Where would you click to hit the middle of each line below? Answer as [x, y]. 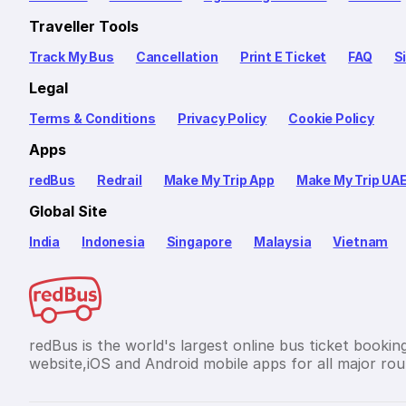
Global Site [68, 211]
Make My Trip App [219, 180]
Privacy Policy [222, 118]
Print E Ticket [283, 57]
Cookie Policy [331, 118]
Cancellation [177, 57]
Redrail [119, 180]
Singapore [199, 242]
